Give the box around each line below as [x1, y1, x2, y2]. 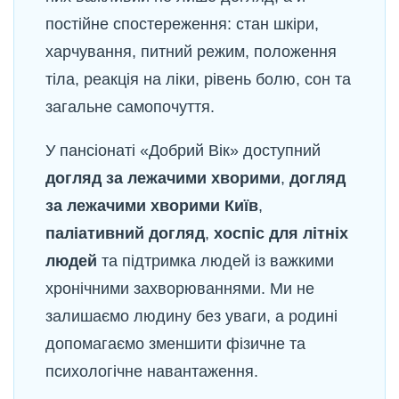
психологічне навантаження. [45, 362, 258, 380]
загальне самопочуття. [45, 98, 215, 116]
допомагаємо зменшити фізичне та [45, 335, 305, 353]
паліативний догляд [45, 224, 205, 242]
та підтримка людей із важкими [97, 252, 334, 270]
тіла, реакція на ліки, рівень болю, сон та [45, 70, 351, 88]
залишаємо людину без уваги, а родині [45, 307, 338, 325]
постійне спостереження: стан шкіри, [45, 15, 319, 33]
